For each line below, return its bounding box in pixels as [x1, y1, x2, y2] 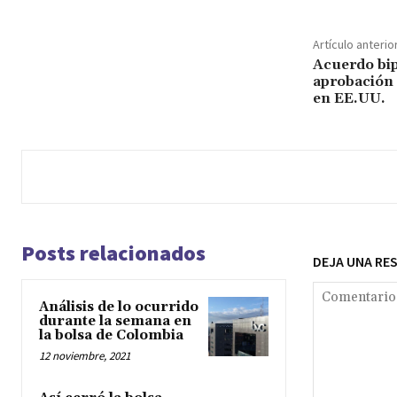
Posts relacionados [21, 238, 206, 267]
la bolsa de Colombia [39, 326, 183, 344]
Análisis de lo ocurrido [39, 298, 198, 315]
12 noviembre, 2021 [39, 347, 130, 363]
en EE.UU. [312, 89, 385, 107]
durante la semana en [39, 312, 191, 330]
